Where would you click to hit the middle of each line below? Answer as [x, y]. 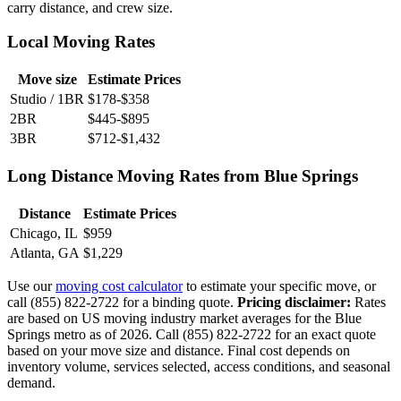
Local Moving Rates [81, 42]
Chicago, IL [44, 233]
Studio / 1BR [47, 99]
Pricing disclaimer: [294, 302]
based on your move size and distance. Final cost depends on [179, 350]
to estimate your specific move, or [279, 286]
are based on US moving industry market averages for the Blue [184, 318]
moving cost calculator [119, 286]
